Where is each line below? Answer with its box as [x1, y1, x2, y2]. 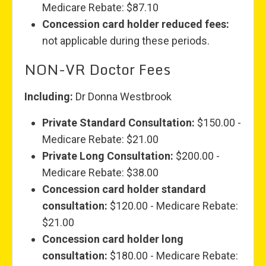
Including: [24, 90, 75, 103]
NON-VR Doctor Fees [24, 58, 170, 81]
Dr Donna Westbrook [75, 90, 172, 103]
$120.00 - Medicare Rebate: [107, 199, 238, 213]
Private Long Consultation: [42, 150, 173, 163]
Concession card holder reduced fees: [42, 18, 229, 31]
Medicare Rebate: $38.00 [42, 166, 159, 179]
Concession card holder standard [42, 183, 206, 196]
